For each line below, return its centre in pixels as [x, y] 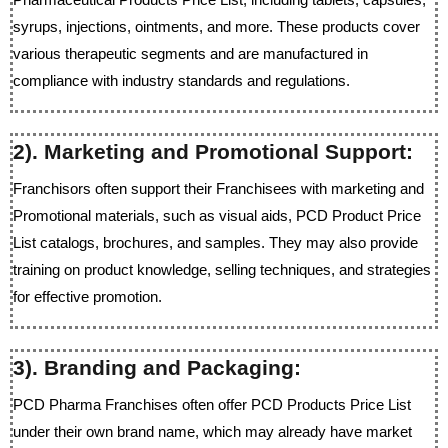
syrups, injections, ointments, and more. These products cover [216, 26]
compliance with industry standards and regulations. [181, 80]
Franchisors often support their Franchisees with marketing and [218, 188]
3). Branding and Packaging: [157, 367]
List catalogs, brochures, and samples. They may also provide [215, 242]
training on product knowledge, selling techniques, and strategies [222, 269]
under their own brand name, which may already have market [212, 431]
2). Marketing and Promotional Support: [213, 151]
